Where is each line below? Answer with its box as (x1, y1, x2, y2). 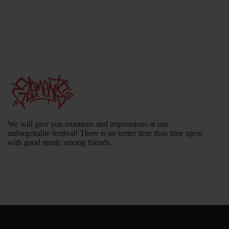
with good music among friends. (8, 138, 111, 147)
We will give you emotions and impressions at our (8, 120, 168, 129)
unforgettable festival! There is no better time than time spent (8, 129, 202, 138)
